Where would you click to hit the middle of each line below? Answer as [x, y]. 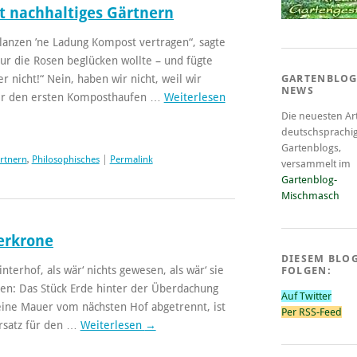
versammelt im [316, 163]
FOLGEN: [306, 270]
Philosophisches [65, 159]
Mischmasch [310, 195]
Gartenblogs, [311, 147]
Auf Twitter [306, 296]
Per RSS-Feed [311, 312]
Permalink [131, 159]
